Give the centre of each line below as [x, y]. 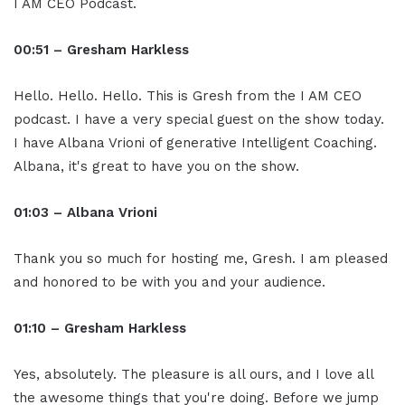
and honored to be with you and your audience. [170, 283]
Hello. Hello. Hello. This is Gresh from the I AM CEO [188, 96]
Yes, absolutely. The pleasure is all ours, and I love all [193, 375]
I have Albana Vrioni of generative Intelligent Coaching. [195, 143]
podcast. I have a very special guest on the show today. [199, 120]
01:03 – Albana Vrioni [85, 213]
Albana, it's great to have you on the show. [156, 167]
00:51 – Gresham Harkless [101, 50]
